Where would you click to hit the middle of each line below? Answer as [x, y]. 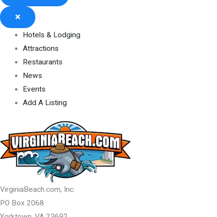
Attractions [40, 48]
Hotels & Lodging [51, 35]
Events [34, 89]
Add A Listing [45, 102]
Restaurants [42, 62]
